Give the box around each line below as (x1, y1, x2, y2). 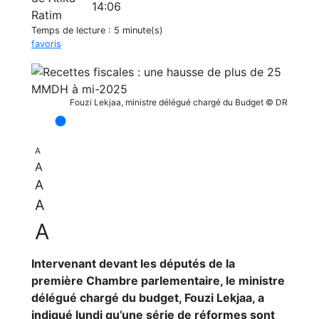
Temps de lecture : (31, 25, 114, 36)
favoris (31, 38, 61, 49)
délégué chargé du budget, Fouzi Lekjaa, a (31, 291, 264, 305)
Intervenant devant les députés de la (31, 256, 235, 271)
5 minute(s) (114, 25, 163, 36)
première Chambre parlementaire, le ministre (31, 273, 285, 288)
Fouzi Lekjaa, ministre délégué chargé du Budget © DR (70, 97, 288, 108)
